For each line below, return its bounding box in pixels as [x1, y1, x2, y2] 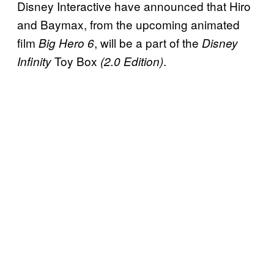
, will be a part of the [94, 34, 202, 51]
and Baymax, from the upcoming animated [17, 16, 240, 33]
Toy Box [54, 53, 97, 70]
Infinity [17, 53, 54, 70]
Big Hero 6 [39, 35, 94, 51]
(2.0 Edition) [97, 53, 163, 70]
